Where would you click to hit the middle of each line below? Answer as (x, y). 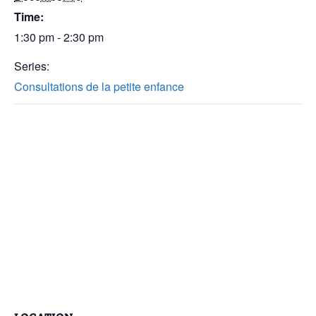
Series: (32, 66)
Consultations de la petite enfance (99, 86)
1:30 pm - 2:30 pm (59, 37)
